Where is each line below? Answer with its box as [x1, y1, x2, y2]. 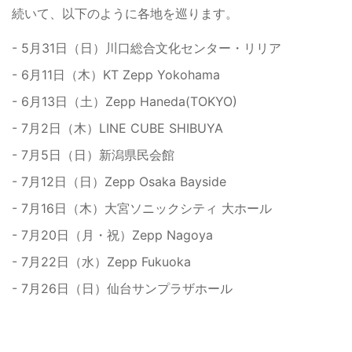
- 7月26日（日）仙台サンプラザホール [12, 280, 233, 297]
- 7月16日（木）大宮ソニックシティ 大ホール [12, 200, 272, 217]
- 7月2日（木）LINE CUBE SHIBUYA [12, 120, 223, 137]
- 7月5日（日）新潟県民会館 [12, 147, 174, 163]
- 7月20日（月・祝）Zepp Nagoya [12, 227, 213, 244]
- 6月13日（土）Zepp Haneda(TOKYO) [12, 93, 237, 110]
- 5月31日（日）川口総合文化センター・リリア [12, 40, 281, 57]
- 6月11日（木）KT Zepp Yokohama [12, 67, 220, 83]
